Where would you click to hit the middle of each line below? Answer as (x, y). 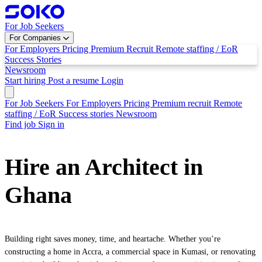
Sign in (51, 124)
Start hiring (26, 80)
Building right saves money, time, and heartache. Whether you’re (113, 239)
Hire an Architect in (104, 167)
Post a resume (75, 80)
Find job (21, 124)
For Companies (36, 38)
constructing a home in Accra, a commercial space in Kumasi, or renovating (130, 252)
